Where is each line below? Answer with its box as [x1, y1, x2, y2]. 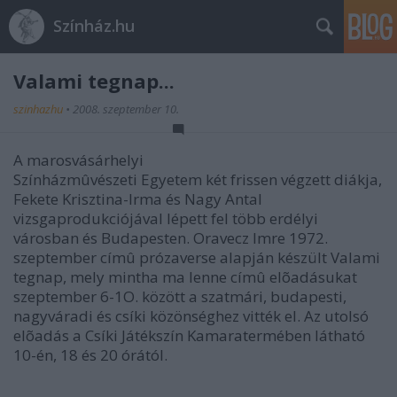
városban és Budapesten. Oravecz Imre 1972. [13, 228, 328, 248]
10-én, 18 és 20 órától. [13, 345, 167, 365]
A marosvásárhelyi [13, 150, 144, 170]
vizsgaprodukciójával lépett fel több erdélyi [13, 208, 318, 229]
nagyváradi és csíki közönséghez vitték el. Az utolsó [13, 306, 369, 326]
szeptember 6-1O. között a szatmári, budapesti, [13, 286, 346, 307]
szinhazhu [13, 101, 66, 117]
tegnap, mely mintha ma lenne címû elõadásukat [13, 267, 357, 287]
